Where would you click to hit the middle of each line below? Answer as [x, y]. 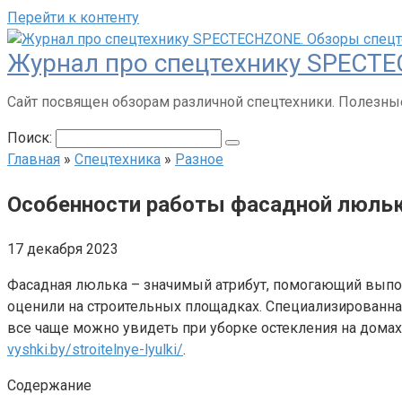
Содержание [49, 385]
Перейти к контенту [73, 17]
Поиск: [31, 138]
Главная [34, 159]
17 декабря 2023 [63, 249]
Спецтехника [118, 159]
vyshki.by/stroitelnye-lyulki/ [95, 349]
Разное [199, 159]
